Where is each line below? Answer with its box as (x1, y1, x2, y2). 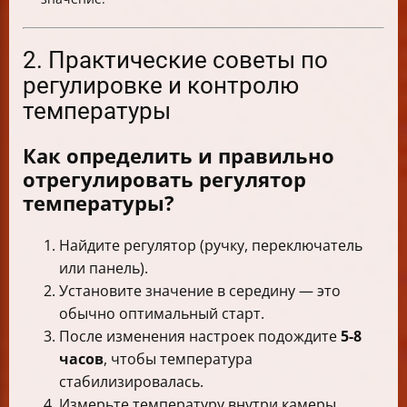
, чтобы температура (104, 349, 253, 370)
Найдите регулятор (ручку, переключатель (59, 235, 362, 256)
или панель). (59, 258, 148, 279)
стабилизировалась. (59, 372, 203, 392)
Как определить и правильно (23, 142, 334, 170)
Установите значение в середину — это (59, 281, 341, 302)
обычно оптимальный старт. (59, 303, 264, 324)
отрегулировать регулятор (23, 165, 306, 194)
